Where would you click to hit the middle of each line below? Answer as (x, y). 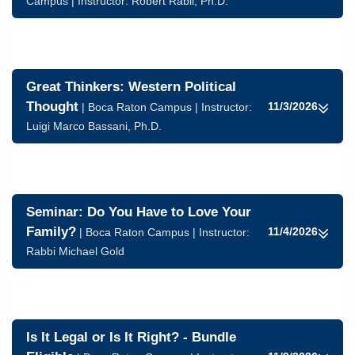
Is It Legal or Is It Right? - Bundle (131, 337)
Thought (52, 107)
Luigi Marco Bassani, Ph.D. (94, 126)
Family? (51, 232)
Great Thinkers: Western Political (131, 87)
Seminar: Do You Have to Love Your (139, 212)
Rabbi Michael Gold (75, 251)
